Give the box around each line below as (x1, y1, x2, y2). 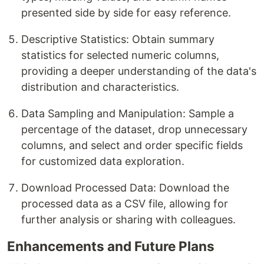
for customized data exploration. (21, 154, 184, 167)
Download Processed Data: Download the (21, 181, 229, 194)
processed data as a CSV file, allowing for (21, 197, 228, 210)
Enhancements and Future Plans (7, 237, 214, 254)
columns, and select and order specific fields (21, 138, 243, 151)
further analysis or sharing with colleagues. (21, 213, 236, 226)
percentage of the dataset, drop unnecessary (21, 123, 247, 136)
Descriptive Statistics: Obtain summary (21, 32, 214, 45)
